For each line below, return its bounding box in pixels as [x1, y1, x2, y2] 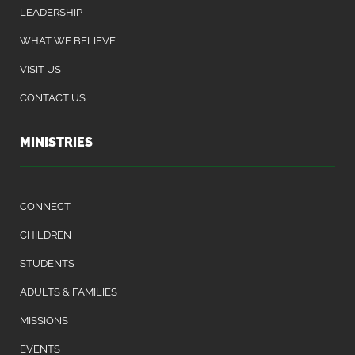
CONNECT [20, 200, 71, 212]
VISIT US [20, 63, 61, 75]
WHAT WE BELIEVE [20, 34, 116, 47]
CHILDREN [20, 228, 71, 241]
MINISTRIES [20, 134, 93, 150]
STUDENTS [20, 257, 74, 269]
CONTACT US [20, 91, 86, 104]
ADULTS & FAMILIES [20, 285, 117, 298]
